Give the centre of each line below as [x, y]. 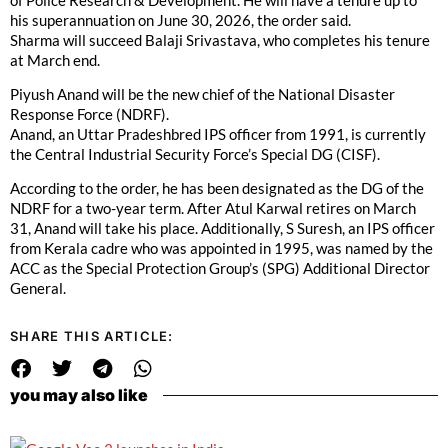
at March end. [55, 59]
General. [38, 288]
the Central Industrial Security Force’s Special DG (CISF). [195, 153]
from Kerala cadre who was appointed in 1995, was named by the [221, 248]
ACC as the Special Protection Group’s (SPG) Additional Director [220, 268]
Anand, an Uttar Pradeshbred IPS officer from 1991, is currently [218, 133]
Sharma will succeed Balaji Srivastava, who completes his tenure [220, 39]
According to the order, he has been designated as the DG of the [217, 188]
